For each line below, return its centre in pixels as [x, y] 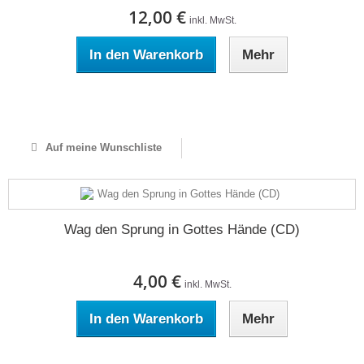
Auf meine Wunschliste [102, 147]
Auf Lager [182, 102]
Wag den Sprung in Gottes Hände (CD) [182, 230]
